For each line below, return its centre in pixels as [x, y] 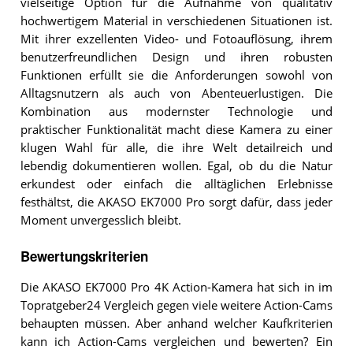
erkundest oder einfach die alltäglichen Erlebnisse [176, 184]
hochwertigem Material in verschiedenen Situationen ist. [176, 20]
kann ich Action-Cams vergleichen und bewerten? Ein [176, 341]
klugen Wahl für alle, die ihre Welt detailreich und [176, 147]
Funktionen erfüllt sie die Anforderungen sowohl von [176, 75]
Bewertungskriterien [84, 256]
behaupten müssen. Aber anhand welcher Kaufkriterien [176, 323]
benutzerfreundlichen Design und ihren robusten [176, 57]
